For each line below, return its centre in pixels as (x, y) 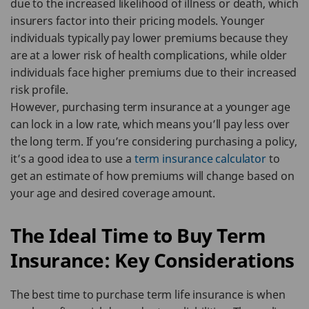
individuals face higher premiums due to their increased (154, 72)
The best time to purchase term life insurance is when (148, 295)
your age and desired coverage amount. (113, 193)
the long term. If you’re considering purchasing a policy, (154, 141)
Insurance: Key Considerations (152, 260)
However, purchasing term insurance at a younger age (150, 107)
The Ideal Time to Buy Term (138, 235)
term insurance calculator (200, 159)
